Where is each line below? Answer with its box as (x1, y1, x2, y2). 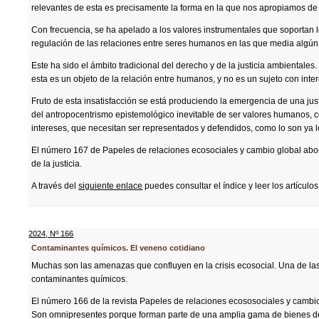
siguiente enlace (78, 181, 143, 191)
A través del (31, 181, 79, 191)
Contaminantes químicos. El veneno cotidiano (31, 244, 206, 252)
